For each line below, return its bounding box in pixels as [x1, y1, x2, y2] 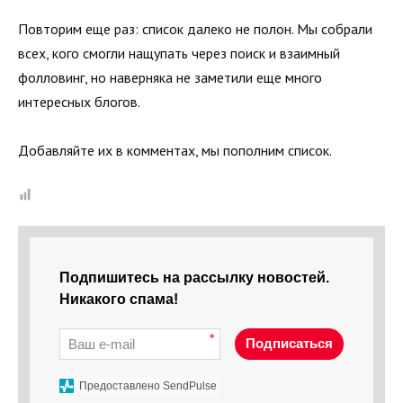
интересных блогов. [18, 92, 140, 111]
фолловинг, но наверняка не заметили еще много [18, 67, 322, 86]
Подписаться [246, 336, 333, 352]
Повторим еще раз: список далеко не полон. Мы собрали [18, 19, 372, 38]
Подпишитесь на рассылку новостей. [59, 270, 329, 286]
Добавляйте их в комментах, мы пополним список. [18, 140, 332, 159]
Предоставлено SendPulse [79, 380, 217, 393]
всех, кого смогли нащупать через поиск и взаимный [18, 43, 340, 62]
